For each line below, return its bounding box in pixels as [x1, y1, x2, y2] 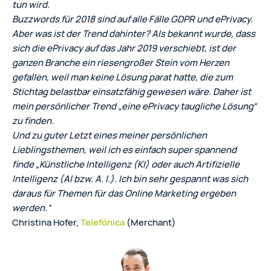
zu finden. [12, 114, 54, 127]
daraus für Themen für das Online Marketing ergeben [12, 186, 236, 200]
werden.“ [12, 201, 51, 214]
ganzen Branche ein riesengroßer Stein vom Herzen [12, 56, 229, 69]
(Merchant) [125, 215, 176, 229]
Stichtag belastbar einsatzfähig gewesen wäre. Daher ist [12, 85, 251, 98]
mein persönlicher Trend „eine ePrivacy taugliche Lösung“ [12, 99, 256, 113]
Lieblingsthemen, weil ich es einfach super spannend [12, 143, 237, 156]
